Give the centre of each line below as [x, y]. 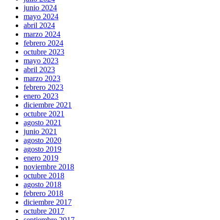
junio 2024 [40, 7]
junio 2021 [40, 131]
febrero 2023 [43, 87]
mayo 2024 [41, 16]
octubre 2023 [44, 52]
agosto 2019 [42, 149]
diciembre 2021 [48, 105]
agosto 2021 [42, 122]
